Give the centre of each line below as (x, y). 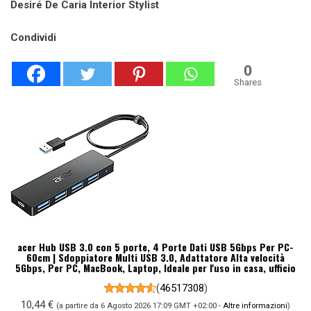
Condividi (33, 37)
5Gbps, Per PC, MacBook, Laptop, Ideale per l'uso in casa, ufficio (155, 267)
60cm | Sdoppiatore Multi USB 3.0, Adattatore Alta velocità (155, 257)
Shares (248, 82)
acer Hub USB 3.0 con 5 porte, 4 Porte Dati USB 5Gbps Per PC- (155, 246)
